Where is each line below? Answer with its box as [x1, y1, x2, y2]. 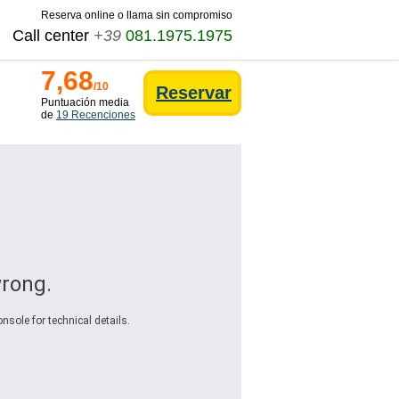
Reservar [156, 83, 232, 102]
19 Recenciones [56, 109, 135, 121]
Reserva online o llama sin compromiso [41, 9, 232, 21]
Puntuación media [41, 96, 129, 109]
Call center [12, 27, 94, 45]
